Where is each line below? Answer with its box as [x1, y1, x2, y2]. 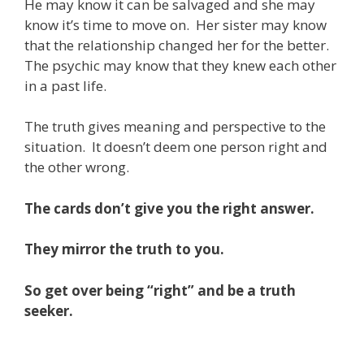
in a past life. [24, 76, 106, 95]
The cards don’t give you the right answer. [24, 198, 314, 218]
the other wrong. [24, 158, 129, 176]
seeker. [24, 301, 73, 320]
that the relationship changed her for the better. [24, 35, 332, 54]
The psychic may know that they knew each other [24, 55, 336, 75]
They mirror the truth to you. [24, 240, 224, 258]
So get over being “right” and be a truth [24, 280, 296, 300]
